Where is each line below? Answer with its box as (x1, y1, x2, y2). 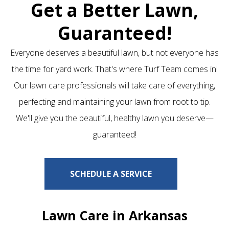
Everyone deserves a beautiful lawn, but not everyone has (10, 47, 219, 58)
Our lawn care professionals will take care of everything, (14, 79, 215, 91)
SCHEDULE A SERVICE (70, 168, 152, 179)
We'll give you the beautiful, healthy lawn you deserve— (15, 112, 214, 124)
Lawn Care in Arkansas (41, 206, 188, 224)
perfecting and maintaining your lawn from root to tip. (18, 96, 211, 107)
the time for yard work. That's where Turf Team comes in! (11, 63, 218, 75)
